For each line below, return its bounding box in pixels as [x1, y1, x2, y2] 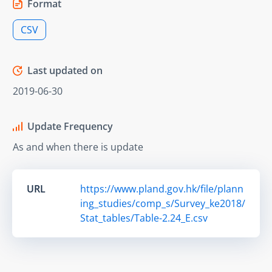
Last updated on [27, 63, 103, 77]
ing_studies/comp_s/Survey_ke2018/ [80, 196, 245, 210]
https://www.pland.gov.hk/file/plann [80, 182, 243, 195]
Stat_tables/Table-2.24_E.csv [80, 211, 208, 225]
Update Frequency [27, 119, 113, 133]
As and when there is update [13, 140, 143, 154]
